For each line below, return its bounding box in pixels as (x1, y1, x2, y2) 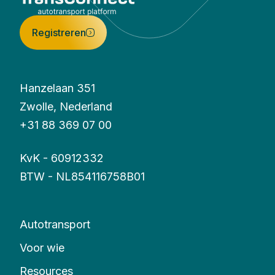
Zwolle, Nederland (20, 99, 112, 113)
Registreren (32, 26, 86, 39)
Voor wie (20, 241, 64, 254)
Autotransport (20, 217, 90, 231)
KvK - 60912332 (20, 151, 104, 165)
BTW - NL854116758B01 (20, 169, 145, 183)
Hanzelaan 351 (20, 81, 95, 95)
